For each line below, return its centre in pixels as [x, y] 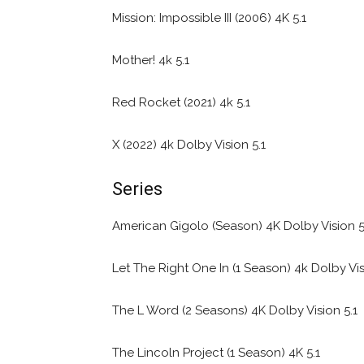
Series [137, 188]
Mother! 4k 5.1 [151, 60]
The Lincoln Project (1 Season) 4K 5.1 [216, 352]
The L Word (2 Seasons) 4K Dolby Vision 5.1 [235, 310]
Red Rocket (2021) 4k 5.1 [181, 102]
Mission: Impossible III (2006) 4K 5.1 [209, 17]
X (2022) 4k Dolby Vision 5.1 [189, 144]
